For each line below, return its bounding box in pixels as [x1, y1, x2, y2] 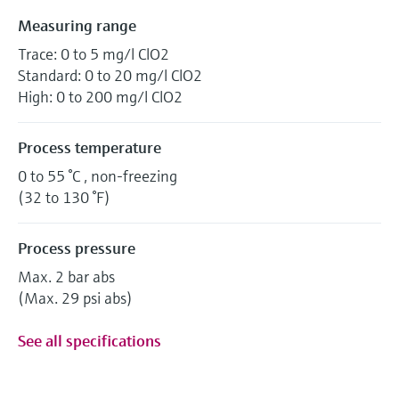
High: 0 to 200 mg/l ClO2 [18, 85, 183, 107]
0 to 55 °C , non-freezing [18, 165, 177, 186]
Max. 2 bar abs [18, 265, 115, 287]
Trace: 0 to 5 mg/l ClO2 [18, 43, 169, 64]
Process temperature [18, 136, 161, 158]
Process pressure [18, 237, 135, 258]
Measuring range [18, 14, 136, 36]
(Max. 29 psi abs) [18, 287, 133, 308]
